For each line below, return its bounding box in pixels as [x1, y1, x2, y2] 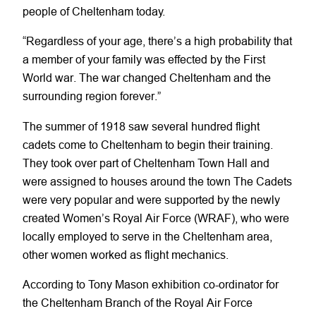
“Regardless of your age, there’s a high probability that [23, 35, 292, 48]
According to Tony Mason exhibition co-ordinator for [23, 278, 279, 291]
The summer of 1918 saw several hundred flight [23, 119, 260, 133]
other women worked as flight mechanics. [23, 248, 229, 261]
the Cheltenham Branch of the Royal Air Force [23, 296, 253, 310]
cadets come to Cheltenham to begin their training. [23, 138, 273, 151]
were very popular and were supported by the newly [23, 193, 280, 206]
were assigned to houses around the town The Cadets [23, 174, 292, 188]
